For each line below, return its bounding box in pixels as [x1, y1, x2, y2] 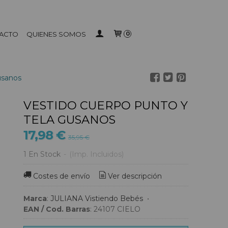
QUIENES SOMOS [26, 30, 87, 38]
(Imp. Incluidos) [69, 150, 124, 159]
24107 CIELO [117, 204, 140, 214]
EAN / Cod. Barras [23, 204, 90, 214]
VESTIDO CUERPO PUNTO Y [23, 98, 188, 112]
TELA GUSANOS [23, 112, 116, 127]
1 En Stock [23, 150, 61, 159]
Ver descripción [108, 172, 162, 181]
